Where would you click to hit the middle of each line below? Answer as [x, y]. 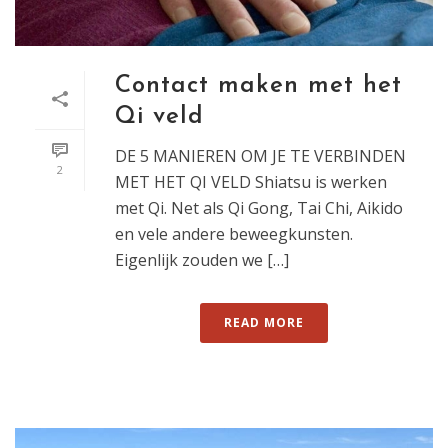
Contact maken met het [258, 85]
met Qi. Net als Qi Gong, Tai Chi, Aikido [259, 207]
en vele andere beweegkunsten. [234, 233]
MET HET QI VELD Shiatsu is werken [251, 181]
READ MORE [264, 322]
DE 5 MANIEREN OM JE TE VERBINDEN [260, 155]
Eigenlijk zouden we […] [202, 259]
